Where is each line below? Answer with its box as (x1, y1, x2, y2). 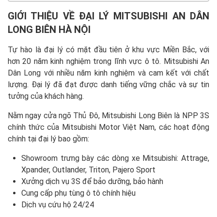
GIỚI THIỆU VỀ (8, 10, 75, 22)
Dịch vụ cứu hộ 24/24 (21, 200, 94, 209)
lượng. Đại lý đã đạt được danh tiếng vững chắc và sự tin (8, 80, 209, 89)
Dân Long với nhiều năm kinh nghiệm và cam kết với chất (8, 68, 209, 77)
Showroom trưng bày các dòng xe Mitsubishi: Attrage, (21, 154, 209, 163)
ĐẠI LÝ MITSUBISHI (74, 10, 168, 22)
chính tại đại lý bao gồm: (8, 134, 89, 143)
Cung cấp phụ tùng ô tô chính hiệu (21, 188, 136, 198)
